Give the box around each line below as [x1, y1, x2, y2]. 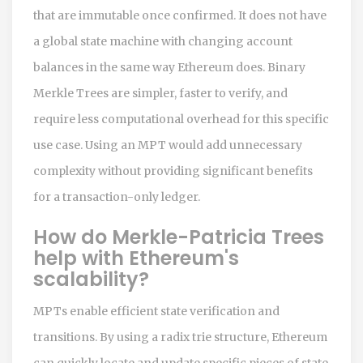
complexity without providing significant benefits [33, 163, 313, 178]
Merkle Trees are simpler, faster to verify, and [33, 85, 288, 100]
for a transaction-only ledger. [33, 189, 200, 204]
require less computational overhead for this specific [33, 111, 329, 126]
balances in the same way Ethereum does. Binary [33, 59, 305, 75]
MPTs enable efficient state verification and [33, 303, 280, 318]
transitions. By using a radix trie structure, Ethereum [33, 329, 327, 344]
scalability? [33, 265, 149, 293]
